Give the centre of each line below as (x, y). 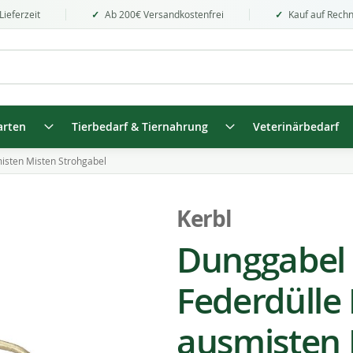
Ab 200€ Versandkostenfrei (164, 14)
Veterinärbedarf (296, 127)
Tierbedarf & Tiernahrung (139, 127)
